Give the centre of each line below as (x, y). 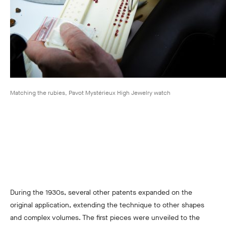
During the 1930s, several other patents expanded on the (101, 193)
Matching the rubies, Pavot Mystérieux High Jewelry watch (90, 93)
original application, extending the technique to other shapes (107, 205)
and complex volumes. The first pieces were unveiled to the (105, 218)
